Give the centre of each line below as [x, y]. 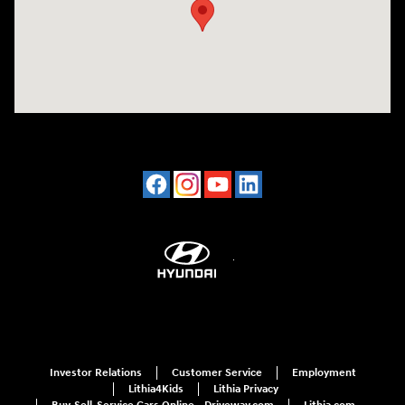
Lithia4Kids [155, 389]
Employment [324, 372]
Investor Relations [95, 372]
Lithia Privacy [245, 389]
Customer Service [217, 372]
